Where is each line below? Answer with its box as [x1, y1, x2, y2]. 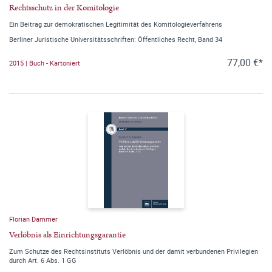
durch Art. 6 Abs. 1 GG [9, 256, 76, 265]
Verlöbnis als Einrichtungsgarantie [9, 229, 126, 241]
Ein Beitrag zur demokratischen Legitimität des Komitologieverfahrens [9, 19, 222, 29]
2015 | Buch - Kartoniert [9, 58, 80, 67]
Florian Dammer [9, 214, 58, 223]
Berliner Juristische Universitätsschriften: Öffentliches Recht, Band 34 [9, 35, 222, 44]
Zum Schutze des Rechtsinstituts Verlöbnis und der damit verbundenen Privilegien [9, 246, 258, 256]
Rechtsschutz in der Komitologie [9, 2, 119, 14]
